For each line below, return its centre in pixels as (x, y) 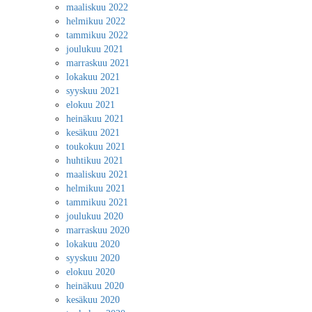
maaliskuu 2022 (97, 7)
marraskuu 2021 (98, 63)
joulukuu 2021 (95, 49)
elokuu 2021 (91, 105)
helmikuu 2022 (96, 21)
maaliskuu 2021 (97, 174)
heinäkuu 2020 (95, 286)
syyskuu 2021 (93, 91)
